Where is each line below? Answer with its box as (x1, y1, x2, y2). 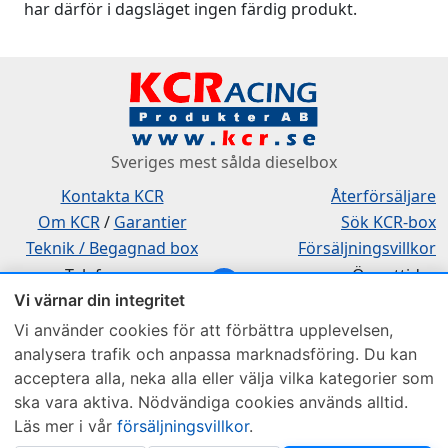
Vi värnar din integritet (14, 290, 185, 310)
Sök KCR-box (341, 210, 436, 233)
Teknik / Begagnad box (26, 236, 198, 259)
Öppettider (351, 263, 436, 286)
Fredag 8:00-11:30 (315, 317, 436, 337)
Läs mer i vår (14, 416, 117, 436)
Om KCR (37, 210, 100, 233)
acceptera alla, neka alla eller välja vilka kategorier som (14, 368, 434, 388)
